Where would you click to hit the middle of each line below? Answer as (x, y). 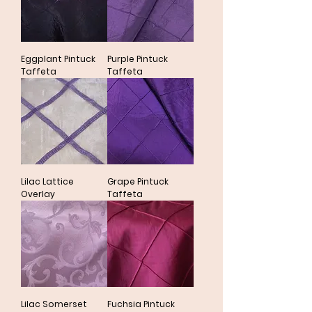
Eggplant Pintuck (58, 59)
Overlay (38, 194)
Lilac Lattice (47, 181)
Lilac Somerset (54, 304)
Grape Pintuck (138, 181)
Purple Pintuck (138, 59)
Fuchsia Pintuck (141, 304)
